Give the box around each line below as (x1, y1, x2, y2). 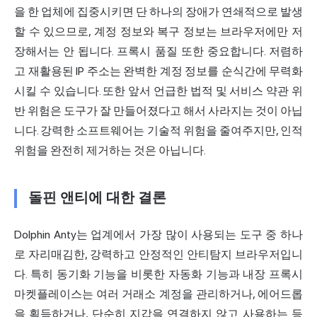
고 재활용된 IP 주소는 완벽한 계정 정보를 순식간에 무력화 (14, 64, 303, 78)
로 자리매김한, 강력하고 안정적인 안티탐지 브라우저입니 (14, 247, 303, 261)
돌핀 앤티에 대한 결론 (28, 189, 166, 207)
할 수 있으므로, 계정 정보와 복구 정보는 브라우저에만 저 (14, 24, 303, 38)
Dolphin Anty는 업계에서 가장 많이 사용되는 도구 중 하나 (14, 227, 303, 241)
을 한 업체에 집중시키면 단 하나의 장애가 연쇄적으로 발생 (14, 4, 303, 18)
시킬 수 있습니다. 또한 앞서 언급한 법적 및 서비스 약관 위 (14, 83, 303, 98)
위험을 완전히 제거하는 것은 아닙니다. (14, 143, 206, 157)
